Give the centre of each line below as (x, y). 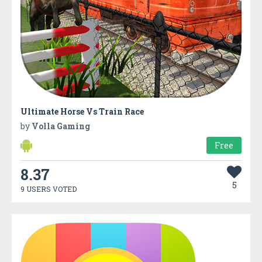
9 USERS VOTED (49, 189)
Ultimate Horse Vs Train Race (82, 111)
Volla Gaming (61, 126)
